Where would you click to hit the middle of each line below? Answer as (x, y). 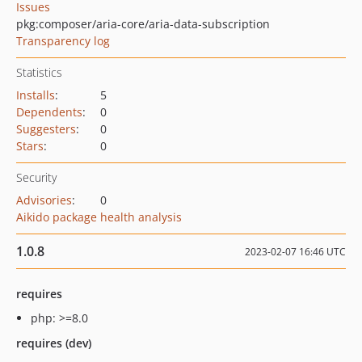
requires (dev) (54, 343)
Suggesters (46, 129)
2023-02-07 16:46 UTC (295, 252)
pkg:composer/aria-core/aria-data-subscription (143, 24)
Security (36, 177)
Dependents (49, 112)
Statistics (39, 72)
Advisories (44, 200)
